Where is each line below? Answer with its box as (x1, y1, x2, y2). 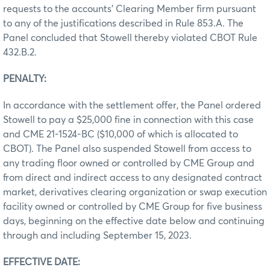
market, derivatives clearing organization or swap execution (3, 187, 267, 197)
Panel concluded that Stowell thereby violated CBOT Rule (3, 33, 257, 43)
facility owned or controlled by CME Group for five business (3, 201, 262, 212)
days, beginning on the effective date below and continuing (3, 216, 265, 226)
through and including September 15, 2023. (3, 230, 192, 240)
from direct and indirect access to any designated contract (3, 172, 262, 183)
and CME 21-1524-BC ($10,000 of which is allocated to (3, 129, 238, 139)
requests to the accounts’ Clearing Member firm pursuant (3, 4, 256, 14)
